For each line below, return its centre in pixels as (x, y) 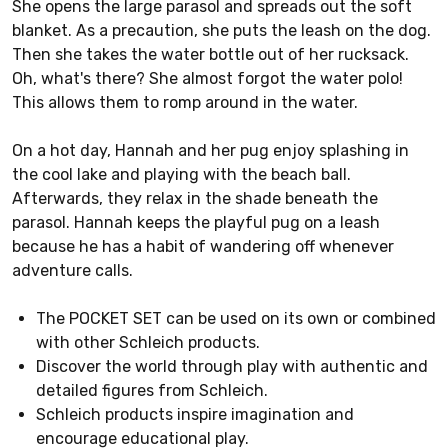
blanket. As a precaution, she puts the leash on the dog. (221, 31)
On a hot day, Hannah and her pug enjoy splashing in (210, 151)
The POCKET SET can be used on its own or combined (236, 319)
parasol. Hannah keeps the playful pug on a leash (196, 223)
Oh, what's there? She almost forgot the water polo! (207, 79)
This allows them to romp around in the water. (185, 103)
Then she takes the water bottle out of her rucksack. (210, 55)
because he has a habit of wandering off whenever (203, 247)
